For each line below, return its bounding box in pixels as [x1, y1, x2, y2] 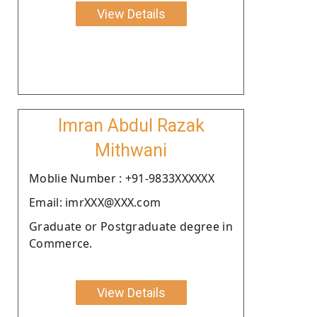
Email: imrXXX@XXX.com [29, 194, 161, 210]
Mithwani [95, 139, 167, 161]
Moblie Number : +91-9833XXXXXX [29, 170, 214, 186]
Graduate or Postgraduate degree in [29, 218, 233, 234]
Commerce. [29, 235, 93, 251]
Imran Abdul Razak [57, 115, 204, 136]
